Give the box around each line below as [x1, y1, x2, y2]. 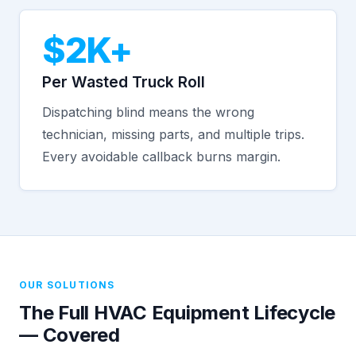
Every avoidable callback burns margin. [42, 149, 281, 164]
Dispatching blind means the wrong [42, 104, 254, 120]
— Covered [19, 323, 120, 346]
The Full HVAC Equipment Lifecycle [19, 301, 336, 324]
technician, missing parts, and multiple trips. [42, 126, 304, 142]
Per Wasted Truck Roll [42, 72, 205, 91]
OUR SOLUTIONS [19, 279, 115, 291]
